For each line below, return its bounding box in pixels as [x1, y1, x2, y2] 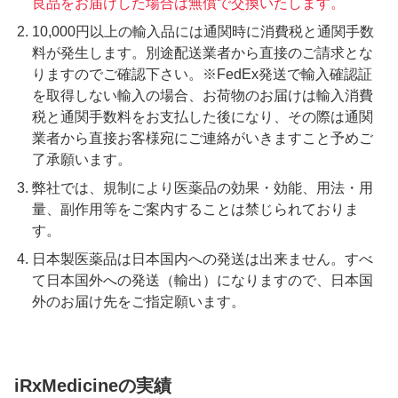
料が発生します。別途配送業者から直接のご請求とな [32, 45, 373, 61]
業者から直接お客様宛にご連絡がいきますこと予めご [32, 131, 373, 147]
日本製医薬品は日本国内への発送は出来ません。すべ [32, 251, 373, 267]
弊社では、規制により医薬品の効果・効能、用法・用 [32, 180, 373, 196]
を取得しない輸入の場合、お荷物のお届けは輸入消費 [32, 88, 373, 104]
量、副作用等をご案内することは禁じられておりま [32, 202, 359, 218]
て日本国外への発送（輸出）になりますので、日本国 [32, 273, 373, 289]
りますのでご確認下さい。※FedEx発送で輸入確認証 [32, 67, 372, 83]
